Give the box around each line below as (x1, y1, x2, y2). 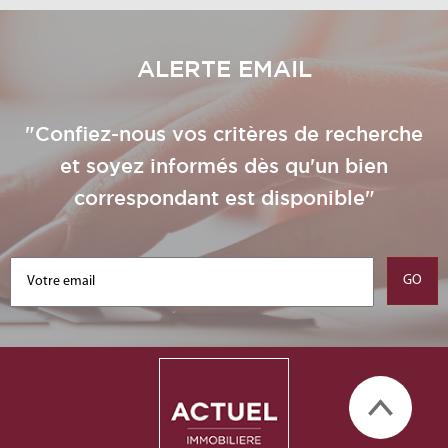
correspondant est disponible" (73, 186, 375, 210)
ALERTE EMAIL (136, 55, 312, 82)
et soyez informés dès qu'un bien (60, 154, 388, 178)
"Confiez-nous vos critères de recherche (25, 122, 423, 146)
